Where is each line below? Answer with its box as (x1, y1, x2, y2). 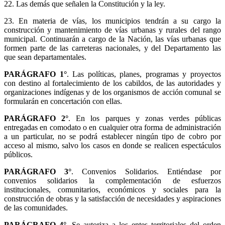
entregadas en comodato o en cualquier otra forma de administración (4, 123, 221, 132)
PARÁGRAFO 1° (4, 69, 67, 78)
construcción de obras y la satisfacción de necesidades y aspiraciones (4, 194, 221, 203)
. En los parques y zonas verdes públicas (68, 114, 221, 123)
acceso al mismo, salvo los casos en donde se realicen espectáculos (4, 141, 221, 150)
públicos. (4, 150, 33, 159)
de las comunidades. (4, 203, 68, 212)
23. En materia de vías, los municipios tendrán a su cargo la (4, 16, 221, 25)
